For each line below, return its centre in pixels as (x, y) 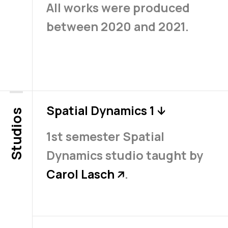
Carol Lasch (81, 174)
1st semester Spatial (105, 136)
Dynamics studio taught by (124, 155)
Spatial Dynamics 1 (102, 110)
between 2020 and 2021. (117, 27)
